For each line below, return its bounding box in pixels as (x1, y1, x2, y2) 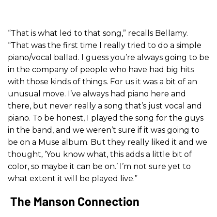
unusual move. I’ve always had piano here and (8, 89, 186, 98)
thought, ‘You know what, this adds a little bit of (8, 149, 192, 159)
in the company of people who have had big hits (8, 64, 194, 74)
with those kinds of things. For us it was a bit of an (8, 77, 197, 86)
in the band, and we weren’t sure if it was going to (8, 125, 200, 135)
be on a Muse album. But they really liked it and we (8, 137, 207, 147)
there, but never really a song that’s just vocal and (8, 101, 202, 110)
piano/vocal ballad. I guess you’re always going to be (8, 52, 209, 62)
